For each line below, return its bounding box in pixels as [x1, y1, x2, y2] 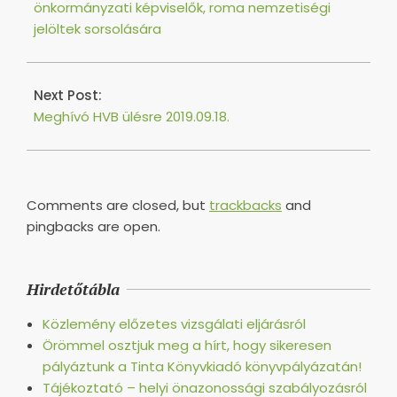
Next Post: [34, 85, 102, 105]
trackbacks [209, 195, 282, 214]
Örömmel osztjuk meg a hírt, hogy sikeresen [43, 335, 331, 354]
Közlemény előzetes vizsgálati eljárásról [43, 314, 306, 333]
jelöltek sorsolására [34, 19, 161, 38]
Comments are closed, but [27, 195, 209, 214]
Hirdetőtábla [27, 277, 120, 300]
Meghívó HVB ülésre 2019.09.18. [34, 106, 230, 126]
